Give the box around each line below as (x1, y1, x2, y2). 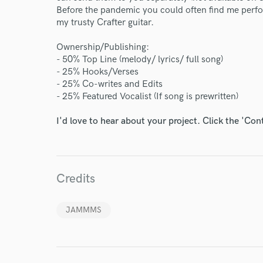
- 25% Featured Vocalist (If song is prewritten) (56, 91, 238, 102)
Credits (56, 171, 95, 186)
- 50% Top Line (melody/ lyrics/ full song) (56, 54, 223, 65)
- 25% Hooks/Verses (56, 66, 139, 77)
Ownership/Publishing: (56, 42, 149, 53)
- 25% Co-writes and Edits (56, 79, 163, 90)
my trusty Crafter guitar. (56, 17, 154, 28)
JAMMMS (66, 205, 102, 215)
